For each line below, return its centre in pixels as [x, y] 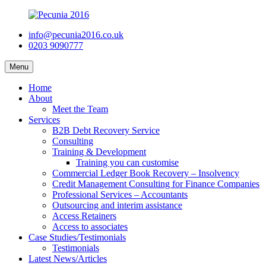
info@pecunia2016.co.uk [76, 35]
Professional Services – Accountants [120, 194]
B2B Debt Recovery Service [106, 130]
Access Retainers [84, 216]
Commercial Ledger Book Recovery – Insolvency [146, 173]
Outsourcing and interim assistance [117, 205]
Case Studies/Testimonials [77, 237]
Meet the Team [80, 109]
